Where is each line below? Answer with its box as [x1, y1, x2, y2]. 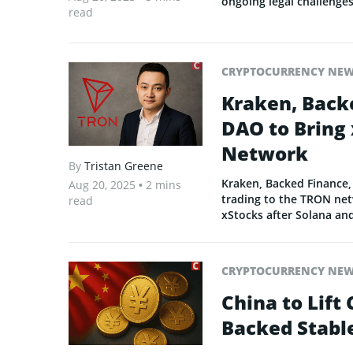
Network [221, 139, 308, 166]
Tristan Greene [84, 158, 163, 174]
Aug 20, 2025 [69, 177, 139, 193]
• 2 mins [139, 177, 181, 193]
